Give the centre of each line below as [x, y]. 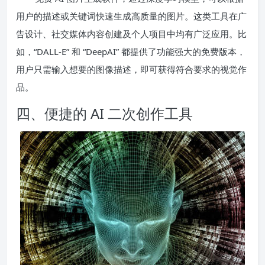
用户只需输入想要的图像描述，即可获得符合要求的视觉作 [131, 69]
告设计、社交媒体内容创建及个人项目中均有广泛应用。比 [131, 33]
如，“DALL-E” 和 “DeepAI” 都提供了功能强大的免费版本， [131, 51]
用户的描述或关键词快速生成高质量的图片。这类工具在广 [131, 16]
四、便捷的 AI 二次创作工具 [104, 113]
